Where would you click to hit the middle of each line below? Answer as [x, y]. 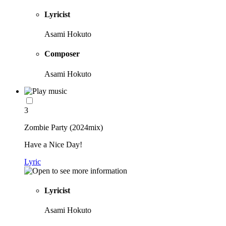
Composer [62, 54]
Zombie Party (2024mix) [64, 127]
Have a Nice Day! [53, 144]
